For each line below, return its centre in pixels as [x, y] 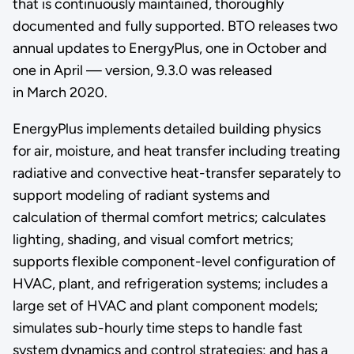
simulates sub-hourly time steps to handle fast [157, 328]
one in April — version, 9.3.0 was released [142, 70]
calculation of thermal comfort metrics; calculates [169, 217]
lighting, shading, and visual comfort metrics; [153, 239]
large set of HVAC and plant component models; [165, 305]
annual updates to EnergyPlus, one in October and [169, 48]
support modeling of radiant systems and [141, 195]
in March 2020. [60, 92]
